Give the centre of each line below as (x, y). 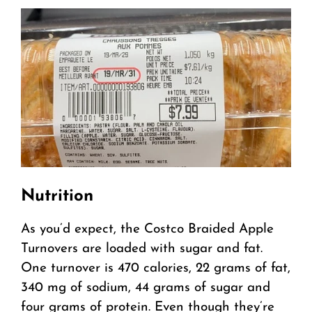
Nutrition (57, 197)
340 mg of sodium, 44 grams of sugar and (146, 288)
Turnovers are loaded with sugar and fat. (142, 249)
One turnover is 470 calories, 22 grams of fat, (156, 269)
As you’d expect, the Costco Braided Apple (147, 230)
